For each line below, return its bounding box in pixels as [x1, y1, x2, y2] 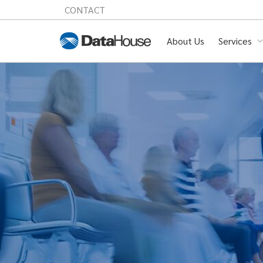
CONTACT [65, 4, 105, 16]
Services [218, 34, 254, 47]
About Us [167, 34, 204, 47]
